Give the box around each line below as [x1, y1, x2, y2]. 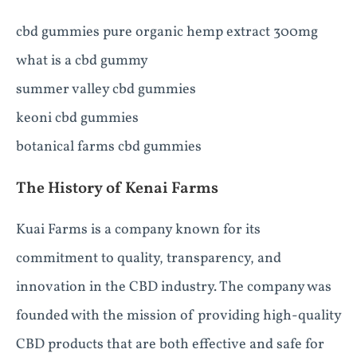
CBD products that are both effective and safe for [16, 335, 324, 355]
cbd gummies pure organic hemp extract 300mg [16, 22, 318, 42]
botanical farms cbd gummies [16, 137, 202, 157]
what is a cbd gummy [16, 51, 148, 71]
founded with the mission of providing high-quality [16, 306, 341, 326]
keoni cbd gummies [16, 108, 139, 128]
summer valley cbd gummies [16, 80, 196, 100]
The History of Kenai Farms [16, 178, 218, 200]
